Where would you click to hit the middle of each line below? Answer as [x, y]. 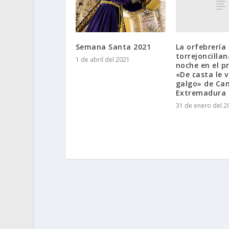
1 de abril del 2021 [102, 59]
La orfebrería [201, 47]
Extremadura [201, 93]
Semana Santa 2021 [113, 47]
